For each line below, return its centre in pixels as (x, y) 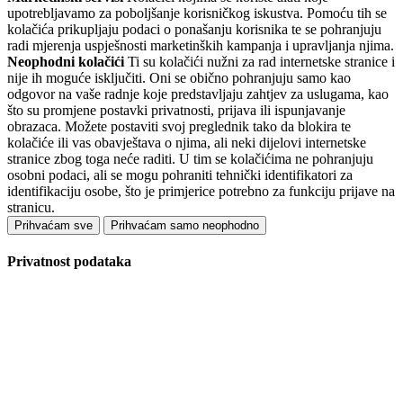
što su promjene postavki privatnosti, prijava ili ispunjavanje (176, 110)
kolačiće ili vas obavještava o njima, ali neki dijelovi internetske (187, 143)
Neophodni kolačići (66, 62)
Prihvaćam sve (54, 225)
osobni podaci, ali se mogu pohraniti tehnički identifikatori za (180, 175)
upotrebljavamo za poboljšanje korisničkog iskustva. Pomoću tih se (197, 13)
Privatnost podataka (69, 262)
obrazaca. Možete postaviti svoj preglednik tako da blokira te (179, 126)
